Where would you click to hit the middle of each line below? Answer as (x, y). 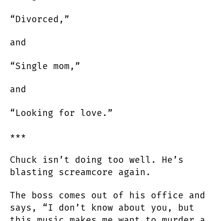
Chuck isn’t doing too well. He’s (97, 160)
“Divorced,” (42, 19)
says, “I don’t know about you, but (102, 208)
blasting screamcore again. (80, 172)
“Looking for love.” (61, 113)
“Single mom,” (45, 66)
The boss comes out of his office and (108, 196)
